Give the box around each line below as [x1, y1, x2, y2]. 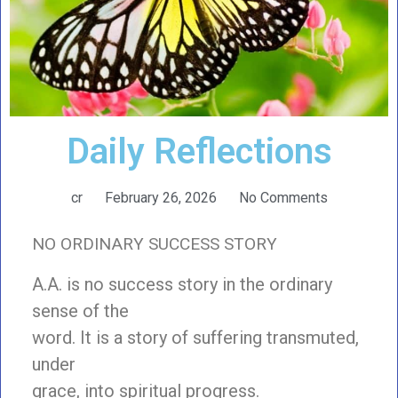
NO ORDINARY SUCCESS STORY [32, 233, 277, 254]
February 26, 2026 [104, 188, 217, 206]
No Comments [238, 188, 328, 206]
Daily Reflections [66, 130, 332, 172]
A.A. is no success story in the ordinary [32, 274, 332, 296]
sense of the [32, 300, 129, 322]
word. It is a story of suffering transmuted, [32, 327, 359, 349]
